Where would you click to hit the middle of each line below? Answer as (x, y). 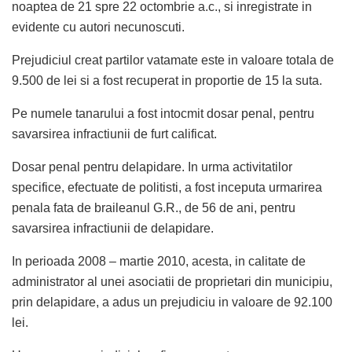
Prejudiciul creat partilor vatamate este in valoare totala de (173, 60)
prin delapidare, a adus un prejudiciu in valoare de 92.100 (172, 302)
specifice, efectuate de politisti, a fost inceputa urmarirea (167, 188)
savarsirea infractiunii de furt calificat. (114, 134)
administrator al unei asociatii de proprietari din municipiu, (172, 282)
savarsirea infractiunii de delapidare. (113, 229)
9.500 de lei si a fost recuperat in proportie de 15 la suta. (167, 81)
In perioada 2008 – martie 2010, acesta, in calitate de (159, 262)
